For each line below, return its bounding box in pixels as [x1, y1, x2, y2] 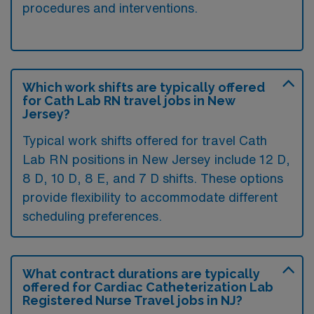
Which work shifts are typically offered [22, 79, 265, 95]
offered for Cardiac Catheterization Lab [22, 279, 273, 294]
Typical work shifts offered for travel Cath [22, 133, 267, 146]
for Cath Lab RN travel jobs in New [22, 93, 235, 108]
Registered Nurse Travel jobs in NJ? [22, 292, 243, 308]
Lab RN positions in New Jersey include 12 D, [22, 152, 290, 165]
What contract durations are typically [22, 266, 260, 281]
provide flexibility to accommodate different [22, 190, 278, 203]
